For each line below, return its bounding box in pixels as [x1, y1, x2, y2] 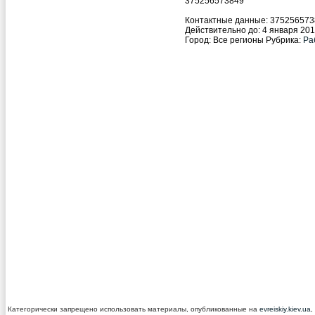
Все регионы [211, 34, 266, 45]
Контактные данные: [185, 15, 268, 25]
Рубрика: [266, 34, 301, 45]
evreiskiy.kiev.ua [259, 305, 311, 313]
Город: [185, 34, 211, 45]
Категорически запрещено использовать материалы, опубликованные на [7, 305, 259, 313]
